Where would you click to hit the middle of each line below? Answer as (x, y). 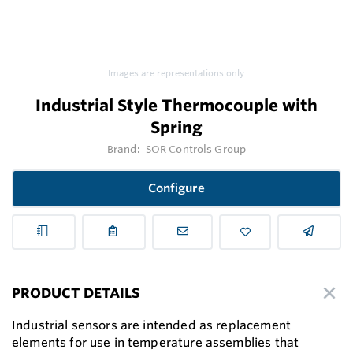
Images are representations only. (176, 74)
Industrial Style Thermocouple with (176, 106)
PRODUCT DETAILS (76, 293)
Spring (176, 128)
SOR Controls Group (196, 149)
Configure (176, 188)
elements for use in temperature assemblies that (156, 342)
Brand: (124, 149)
